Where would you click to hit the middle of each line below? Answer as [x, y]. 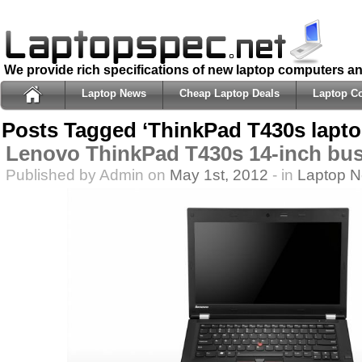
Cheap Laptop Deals [229, 93]
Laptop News [114, 93]
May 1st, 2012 [219, 175]
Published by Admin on [88, 175]
